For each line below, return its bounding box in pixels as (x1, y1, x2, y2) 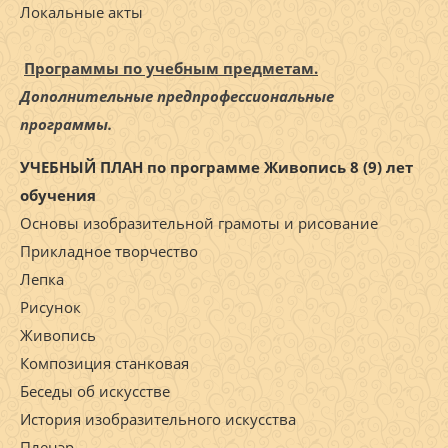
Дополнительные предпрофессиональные (20, 86, 334, 107)
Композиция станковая (20, 353, 189, 374)
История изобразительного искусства (20, 409, 296, 430)
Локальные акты (20, 2, 143, 23)
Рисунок (20, 297, 81, 318)
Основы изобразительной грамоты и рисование (20, 213, 378, 234)
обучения (20, 185, 96, 206)
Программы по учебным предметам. (24, 58, 318, 79)
